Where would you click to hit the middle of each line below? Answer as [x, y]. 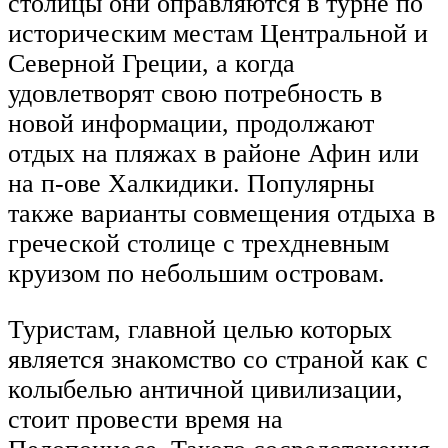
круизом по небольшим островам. [196, 274]
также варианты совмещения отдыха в [221, 214]
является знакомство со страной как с [218, 359]
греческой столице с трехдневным [198, 244]
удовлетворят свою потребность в [195, 94]
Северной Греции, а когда [151, 64]
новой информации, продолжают [191, 124]
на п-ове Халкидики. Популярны [191, 184]
